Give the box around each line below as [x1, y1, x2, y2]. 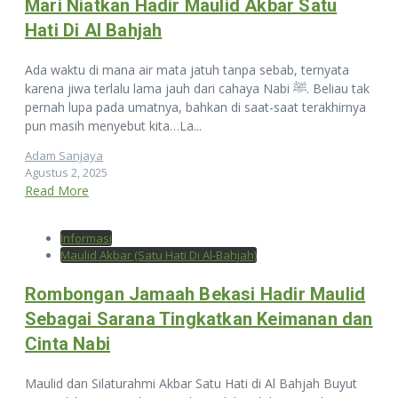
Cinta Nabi [25, 332, 110, 354]
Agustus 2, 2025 [25, 163, 107, 180]
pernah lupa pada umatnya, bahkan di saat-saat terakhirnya [25, 98, 366, 115]
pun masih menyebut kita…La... [25, 116, 202, 134]
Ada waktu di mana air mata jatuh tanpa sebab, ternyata [25, 60, 349, 78]
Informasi [60, 229, 112, 246]
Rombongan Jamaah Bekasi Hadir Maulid [25, 283, 366, 305]
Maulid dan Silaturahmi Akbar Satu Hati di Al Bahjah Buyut [25, 374, 357, 392]
